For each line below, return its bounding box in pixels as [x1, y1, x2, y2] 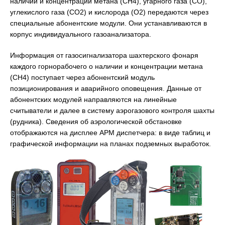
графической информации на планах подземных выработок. [10, 140, 211, 148]
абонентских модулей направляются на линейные [10, 95, 177, 104]
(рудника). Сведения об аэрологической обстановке [10, 118, 182, 126]
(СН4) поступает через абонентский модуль [10, 73, 155, 82]
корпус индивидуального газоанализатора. [10, 30, 151, 39]
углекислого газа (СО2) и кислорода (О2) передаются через [10, 8, 208, 17]
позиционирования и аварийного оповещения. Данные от [10, 84, 201, 93]
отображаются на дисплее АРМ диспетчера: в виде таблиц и [10, 129, 210, 137]
